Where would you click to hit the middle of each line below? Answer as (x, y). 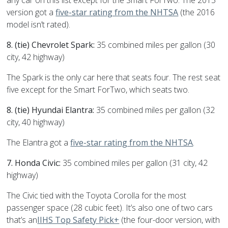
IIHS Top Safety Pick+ (78, 220)
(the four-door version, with (170, 220)
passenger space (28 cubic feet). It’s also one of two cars (110, 208)
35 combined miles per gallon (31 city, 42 (134, 163)
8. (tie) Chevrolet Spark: (51, 45)
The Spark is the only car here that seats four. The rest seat (114, 78)
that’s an (22, 220)
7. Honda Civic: (34, 163)
